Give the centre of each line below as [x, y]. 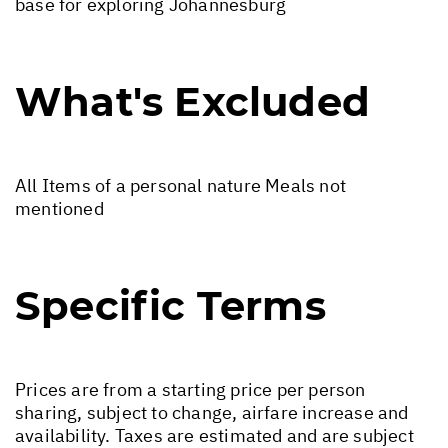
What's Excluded [192, 102]
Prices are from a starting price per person [190, 390]
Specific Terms [170, 306]
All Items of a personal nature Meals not [181, 186]
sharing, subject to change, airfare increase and [212, 413]
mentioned [59, 209]
